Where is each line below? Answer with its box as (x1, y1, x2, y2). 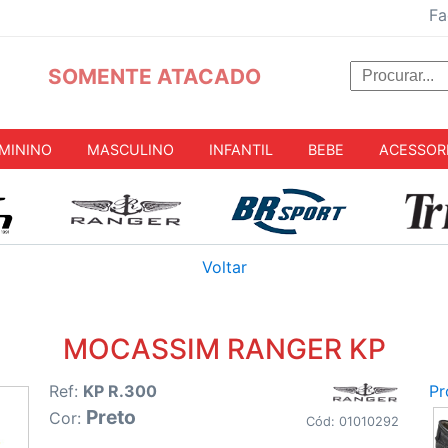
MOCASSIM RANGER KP (62, 332, 386, 367)
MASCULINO (87, 140, 174, 158)
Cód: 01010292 (305, 414, 399, 430)
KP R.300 (83, 381, 157, 402)
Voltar (201, 257, 247, 278)
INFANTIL (209, 140, 273, 158)
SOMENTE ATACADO (47, 64, 261, 89)
